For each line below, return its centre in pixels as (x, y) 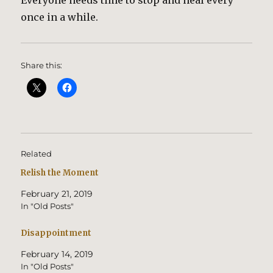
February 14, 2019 (57, 254)
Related (37, 154)
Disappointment (56, 233)
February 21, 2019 (57, 194)
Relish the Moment (60, 173)
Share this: (42, 65)
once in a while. (60, 17)
